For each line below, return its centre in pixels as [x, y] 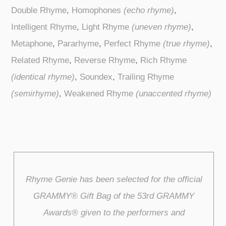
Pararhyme [78, 43]
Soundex [96, 77]
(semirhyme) [35, 93]
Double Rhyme [39, 10]
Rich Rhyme [164, 60]
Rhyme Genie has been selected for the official [114, 180]
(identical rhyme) [43, 77]
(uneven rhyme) [162, 27]
